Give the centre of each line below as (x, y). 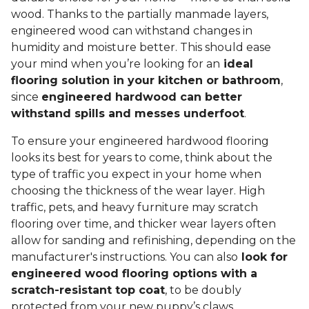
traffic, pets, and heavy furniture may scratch (134, 208)
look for (263, 257)
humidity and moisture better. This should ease (141, 48)
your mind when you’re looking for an (116, 64)
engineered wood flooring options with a (134, 274)
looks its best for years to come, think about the (142, 158)
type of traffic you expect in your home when (136, 175)
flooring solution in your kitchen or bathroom (146, 81)
